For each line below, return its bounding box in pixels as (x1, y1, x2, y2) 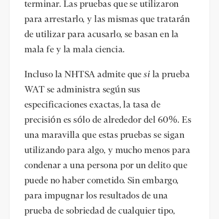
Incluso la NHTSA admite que (24, 70, 144, 80)
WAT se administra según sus (24, 86, 140, 95)
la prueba (152, 70, 190, 80)
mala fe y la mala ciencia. (24, 45, 127, 54)
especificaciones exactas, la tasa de (24, 101, 161, 110)
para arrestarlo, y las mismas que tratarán (24, 15, 190, 24)
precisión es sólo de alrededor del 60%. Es (24, 116, 192, 125)
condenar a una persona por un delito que (24, 161, 188, 171)
